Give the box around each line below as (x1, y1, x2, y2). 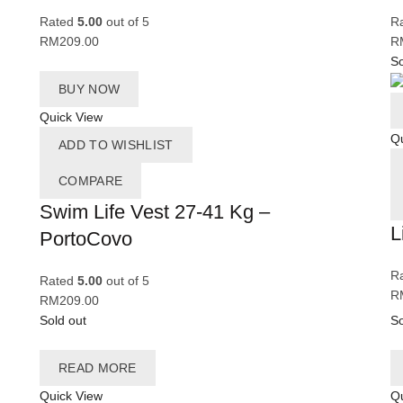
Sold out (40, 313, 86, 328)
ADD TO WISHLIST (58, 138, 174, 153)
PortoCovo (40, 228, 132, 251)
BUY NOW (58, 82, 121, 97)
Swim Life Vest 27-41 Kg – (40, 201, 270, 224)
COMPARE (58, 174, 123, 189)
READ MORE (58, 361, 137, 376)
